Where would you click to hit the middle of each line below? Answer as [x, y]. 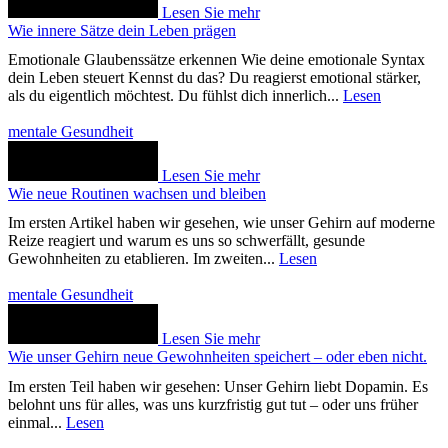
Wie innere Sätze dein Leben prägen [122, 30]
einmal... [37, 422]
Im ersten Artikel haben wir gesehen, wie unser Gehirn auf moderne [221, 223]
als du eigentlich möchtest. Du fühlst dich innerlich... [175, 96]
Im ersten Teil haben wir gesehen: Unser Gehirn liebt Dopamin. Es [218, 386]
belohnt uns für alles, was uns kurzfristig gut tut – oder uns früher [213, 404]
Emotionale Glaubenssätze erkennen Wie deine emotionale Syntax [216, 60]
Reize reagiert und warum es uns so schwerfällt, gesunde [186, 241]
